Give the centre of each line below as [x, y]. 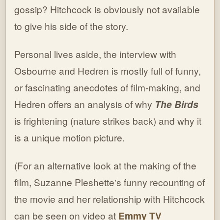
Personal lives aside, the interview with [96, 54]
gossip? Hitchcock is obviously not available [107, 9]
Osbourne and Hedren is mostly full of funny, [108, 71]
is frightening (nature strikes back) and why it [108, 121]
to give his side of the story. [71, 26]
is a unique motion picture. [70, 137]
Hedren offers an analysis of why [85, 104]
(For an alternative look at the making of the [106, 165]
